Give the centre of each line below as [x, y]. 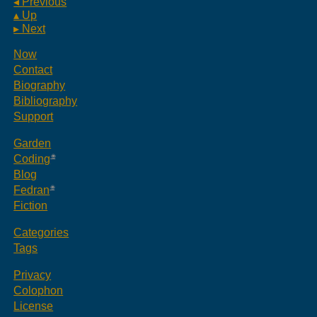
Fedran [32, 190]
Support [34, 116]
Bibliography [46, 100]
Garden [33, 143]
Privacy [33, 275]
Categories [41, 232]
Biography [40, 85]
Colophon [39, 290]
